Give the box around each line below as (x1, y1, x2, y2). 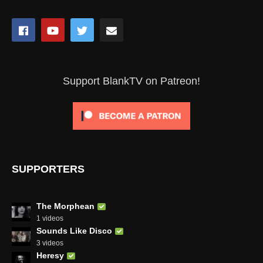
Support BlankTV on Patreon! (63, 75, 200, 87)
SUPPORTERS (12, 163, 85, 175)
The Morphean (36, 201, 95, 211)
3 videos (36, 238, 63, 247)
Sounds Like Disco (36, 225, 112, 235)
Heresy (36, 250, 64, 260)
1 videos (36, 214, 63, 222)
